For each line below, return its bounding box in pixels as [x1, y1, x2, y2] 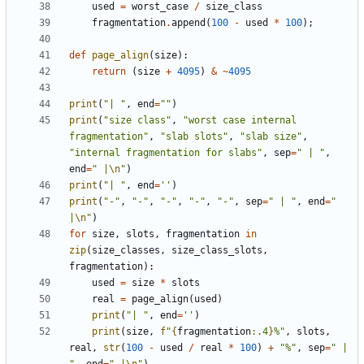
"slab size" [240, 131, 302, 143]
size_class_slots [171, 245, 262, 257]
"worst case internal [183, 115, 297, 127]
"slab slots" [160, 131, 228, 143]
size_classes [92, 245, 160, 257]
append [171, 17, 206, 29]
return [92, 66, 126, 78]
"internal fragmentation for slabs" [69, 147, 262, 159]
